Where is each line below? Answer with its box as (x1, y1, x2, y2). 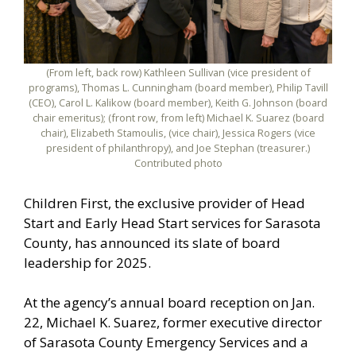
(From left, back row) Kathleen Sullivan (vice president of (45, 65, 311, 80)
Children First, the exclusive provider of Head (24, 193, 305, 212)
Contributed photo (133, 156, 222, 171)
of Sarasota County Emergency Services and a (24, 333, 308, 352)
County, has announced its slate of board (24, 233, 281, 252)
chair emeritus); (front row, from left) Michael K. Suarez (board (32, 110, 324, 126)
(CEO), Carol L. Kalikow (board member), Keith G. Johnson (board (29, 95, 327, 110)
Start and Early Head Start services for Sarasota (24, 213, 321, 232)
